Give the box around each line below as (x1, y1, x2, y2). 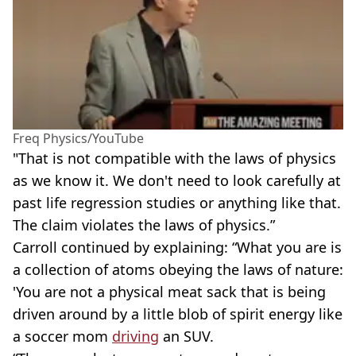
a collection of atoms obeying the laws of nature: (13, 260, 343, 280)
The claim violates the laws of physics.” (13, 215, 275, 235)
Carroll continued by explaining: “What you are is (13, 238, 342, 257)
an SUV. (159, 327, 214, 346)
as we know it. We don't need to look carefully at (13, 171, 341, 191)
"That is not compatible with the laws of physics (13, 149, 336, 168)
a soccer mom (13, 327, 112, 346)
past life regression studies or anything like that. (13, 193, 341, 213)
